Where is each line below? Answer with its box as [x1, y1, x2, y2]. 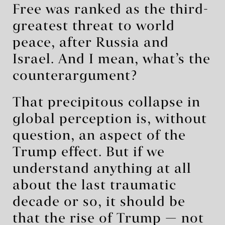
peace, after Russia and [13, 36, 169, 50]
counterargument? [13, 69, 137, 83]
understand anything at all [13, 162, 191, 176]
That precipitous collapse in [13, 96, 200, 109]
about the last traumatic [13, 179, 176, 192]
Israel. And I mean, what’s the [13, 53, 210, 66]
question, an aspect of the [13, 129, 186, 143]
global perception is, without [13, 113, 207, 126]
